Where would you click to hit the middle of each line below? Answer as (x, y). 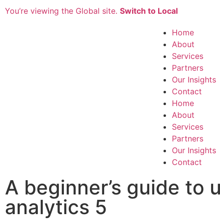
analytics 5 (56, 207)
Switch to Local (149, 11)
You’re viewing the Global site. (62, 11)
